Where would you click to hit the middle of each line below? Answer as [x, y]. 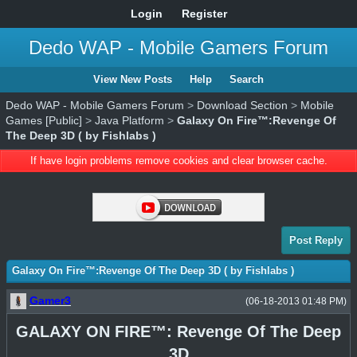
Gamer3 [50, 300]
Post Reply [316, 240]
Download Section [242, 105]
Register [204, 14]
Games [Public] [44, 120]
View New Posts [133, 79]
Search [247, 79]
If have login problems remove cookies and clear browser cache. [178, 161]
